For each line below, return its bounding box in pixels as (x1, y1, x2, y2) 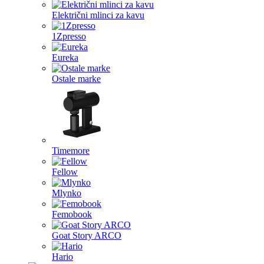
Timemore (52, 146, 90, 156)
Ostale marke (52, 74, 101, 84)
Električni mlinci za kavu (52, 10, 144, 20)
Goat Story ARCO (52, 230, 121, 240)
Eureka (52, 52, 78, 62)
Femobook (52, 209, 92, 219)
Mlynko (52, 188, 81, 198)
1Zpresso (52, 31, 86, 41)
